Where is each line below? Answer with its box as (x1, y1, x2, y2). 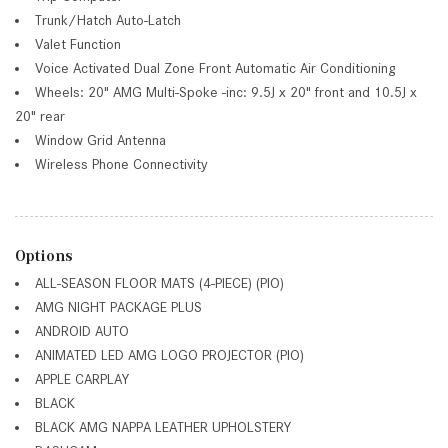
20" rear (15, 107, 65, 124)
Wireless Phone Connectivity (35, 155, 208, 172)
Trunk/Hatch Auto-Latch (35, 11, 181, 28)
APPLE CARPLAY (35, 370, 129, 387)
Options (15, 246, 73, 265)
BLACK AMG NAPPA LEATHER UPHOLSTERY (35, 418, 291, 435)
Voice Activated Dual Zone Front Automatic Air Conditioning (35, 59, 395, 76)
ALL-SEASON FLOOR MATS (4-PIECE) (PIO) (35, 274, 284, 291)
